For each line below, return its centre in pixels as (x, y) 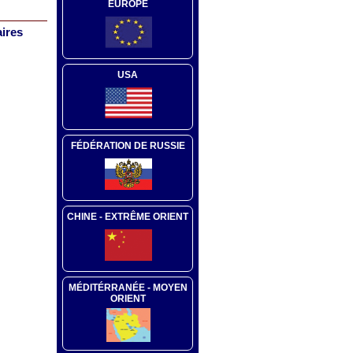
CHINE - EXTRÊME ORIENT (128, 216)
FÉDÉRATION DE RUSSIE (128, 145)
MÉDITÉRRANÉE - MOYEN (128, 287)
